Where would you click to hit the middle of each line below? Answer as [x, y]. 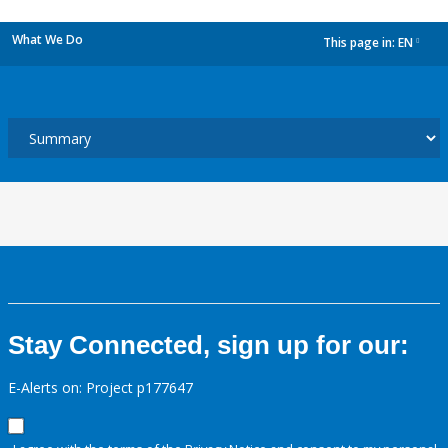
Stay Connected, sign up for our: [208, 345]
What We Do [47, 39]
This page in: [360, 43]
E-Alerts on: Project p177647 [100, 387]
